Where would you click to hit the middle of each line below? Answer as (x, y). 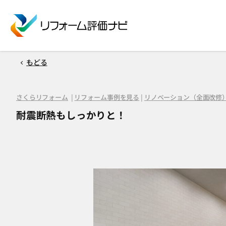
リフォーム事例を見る (107, 97)
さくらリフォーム (42, 97)
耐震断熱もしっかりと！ (71, 115)
